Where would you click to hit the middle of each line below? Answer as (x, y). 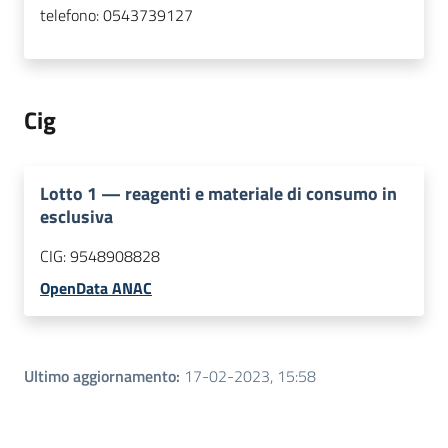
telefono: (71, 15)
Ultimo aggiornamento (100, 376)
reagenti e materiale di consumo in (261, 194)
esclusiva (76, 217)
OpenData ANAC (96, 288)
